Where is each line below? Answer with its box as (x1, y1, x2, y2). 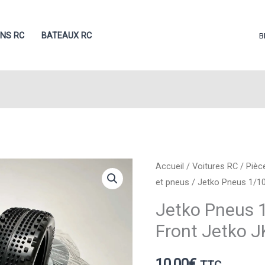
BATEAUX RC (41, 30, 92, 41)
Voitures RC (192, 161, 238, 172)
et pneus (156, 177, 190, 188)
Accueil (156, 161, 185, 172)
